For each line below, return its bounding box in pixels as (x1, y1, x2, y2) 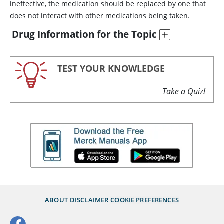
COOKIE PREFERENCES (110, 195, 179, 204)
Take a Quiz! (162, 85, 205, 97)
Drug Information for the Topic (12, 27, 157, 41)
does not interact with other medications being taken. (10, 11, 190, 20)
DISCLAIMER (69, 195, 109, 204)
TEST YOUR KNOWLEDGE (57, 62, 165, 74)
